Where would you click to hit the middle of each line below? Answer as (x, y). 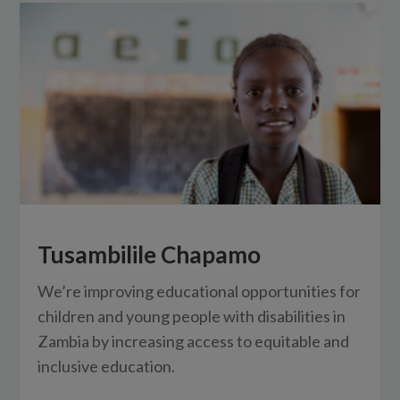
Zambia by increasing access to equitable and (194, 341)
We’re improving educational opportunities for (200, 291)
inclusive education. (107, 366)
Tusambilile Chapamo (150, 254)
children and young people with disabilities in (192, 316)
